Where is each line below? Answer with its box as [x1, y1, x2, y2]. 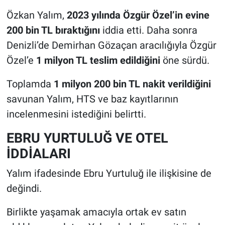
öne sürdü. [160, 54, 209, 67]
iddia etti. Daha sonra [99, 24, 197, 37]
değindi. [6, 182, 42, 194]
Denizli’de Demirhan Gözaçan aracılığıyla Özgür [6, 39, 216, 52]
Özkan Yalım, [6, 9, 67, 22]
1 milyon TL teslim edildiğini [36, 54, 160, 67]
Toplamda [6, 78, 54, 90]
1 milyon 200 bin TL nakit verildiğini [53, 78, 211, 90]
